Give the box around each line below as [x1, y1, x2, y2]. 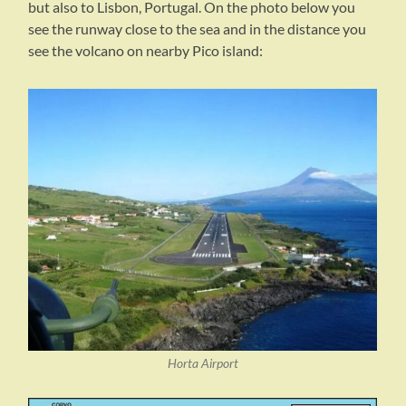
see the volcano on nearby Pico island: [28, 42, 264, 60]
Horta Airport [167, 356, 238, 372]
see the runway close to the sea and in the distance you [28, 20, 367, 38]
